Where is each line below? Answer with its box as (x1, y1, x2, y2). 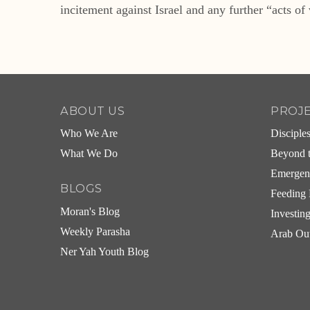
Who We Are (60, 127, 118, 140)
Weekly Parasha (60, 225, 130, 238)
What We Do (60, 147, 118, 161)
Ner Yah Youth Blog (60, 245, 149, 258)
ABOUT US (60, 103, 125, 118)
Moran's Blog (60, 205, 120, 218)
